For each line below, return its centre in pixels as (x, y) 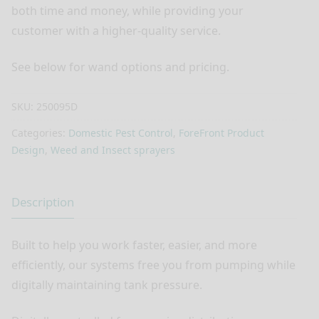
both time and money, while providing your (127, 11)
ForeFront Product (221, 132)
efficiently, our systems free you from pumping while (153, 265)
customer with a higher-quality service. (116, 31)
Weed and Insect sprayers (113, 150)
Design (28, 150)
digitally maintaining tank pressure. (107, 285)
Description (43, 202)
